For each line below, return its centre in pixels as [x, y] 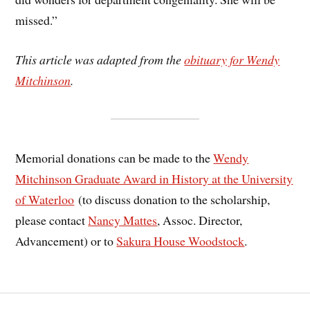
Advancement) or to [66, 240]
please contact [52, 220]
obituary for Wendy [232, 59]
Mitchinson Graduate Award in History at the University [154, 178]
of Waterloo [45, 199]
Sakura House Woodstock [181, 240]
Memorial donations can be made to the [115, 157]
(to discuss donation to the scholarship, [172, 199]
